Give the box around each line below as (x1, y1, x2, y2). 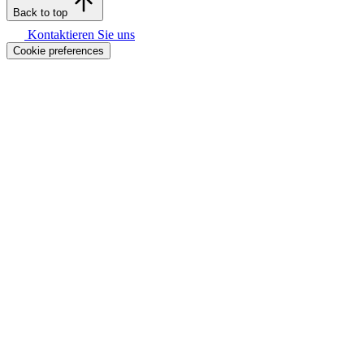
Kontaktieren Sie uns (24, 27, 135, 41)
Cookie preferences (13, 44, 104, 57)
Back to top (13, 6, 67, 19)
